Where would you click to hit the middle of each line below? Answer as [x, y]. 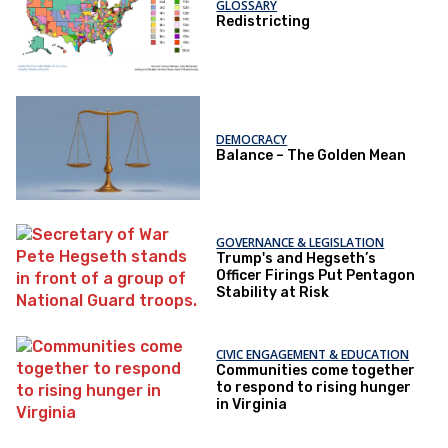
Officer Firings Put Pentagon [316, 275]
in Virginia [252, 404]
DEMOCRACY [252, 139]
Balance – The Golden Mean [311, 155]
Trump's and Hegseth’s [296, 258]
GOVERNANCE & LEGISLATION [300, 242]
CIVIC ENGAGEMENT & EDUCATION [313, 354]
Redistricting [263, 22]
